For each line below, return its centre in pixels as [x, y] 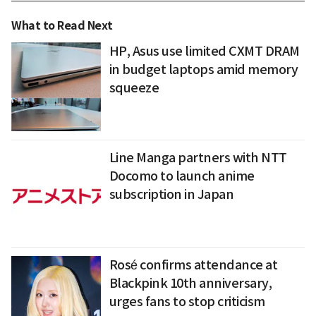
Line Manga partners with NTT [198, 158]
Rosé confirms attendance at [193, 265]
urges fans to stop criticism [187, 302]
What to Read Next [62, 25]
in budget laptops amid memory [203, 69]
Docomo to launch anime [182, 176]
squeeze [134, 87]
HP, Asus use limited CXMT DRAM [204, 51]
